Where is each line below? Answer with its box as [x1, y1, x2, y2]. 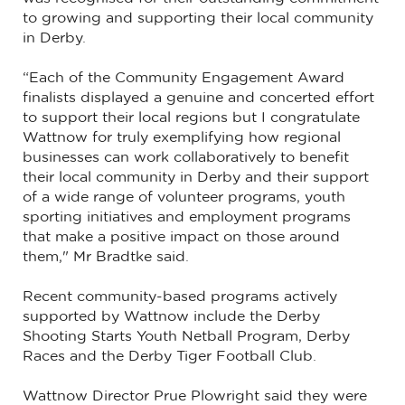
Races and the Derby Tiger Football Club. [23, 349, 321, 364]
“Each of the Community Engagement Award [23, 71, 344, 86]
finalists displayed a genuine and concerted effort [23, 90, 374, 106]
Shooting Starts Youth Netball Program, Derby [23, 329, 350, 344]
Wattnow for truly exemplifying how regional [23, 130, 341, 146]
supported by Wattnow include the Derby [23, 309, 320, 325]
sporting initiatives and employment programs [23, 210, 351, 225]
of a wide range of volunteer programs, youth [23, 190, 345, 205]
